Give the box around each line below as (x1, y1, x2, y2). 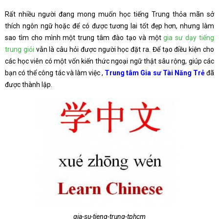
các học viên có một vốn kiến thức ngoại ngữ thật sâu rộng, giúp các (5, 57, 214, 65)
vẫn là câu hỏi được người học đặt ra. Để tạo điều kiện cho (34, 45, 215, 53)
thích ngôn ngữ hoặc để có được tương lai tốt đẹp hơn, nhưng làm (5, 22, 214, 30)
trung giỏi (5, 45, 34, 53)
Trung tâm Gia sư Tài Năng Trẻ (105, 69, 205, 77)
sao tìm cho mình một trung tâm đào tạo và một (5, 34, 164, 42)
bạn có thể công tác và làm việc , (5, 69, 105, 77)
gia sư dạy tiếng (163, 34, 215, 42)
